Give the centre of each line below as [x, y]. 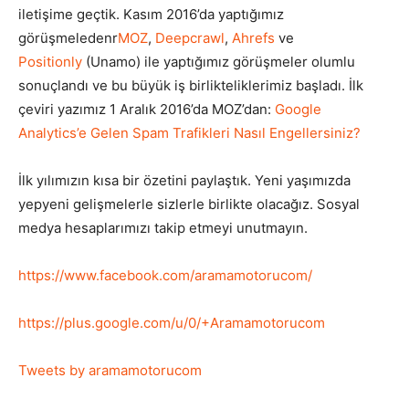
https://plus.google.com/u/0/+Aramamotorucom [172, 323]
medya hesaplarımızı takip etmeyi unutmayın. [163, 228]
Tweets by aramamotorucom [110, 371]
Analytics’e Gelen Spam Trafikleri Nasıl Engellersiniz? [189, 133]
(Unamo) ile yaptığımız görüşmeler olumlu [219, 62]
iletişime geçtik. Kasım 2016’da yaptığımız [151, 15]
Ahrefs [253, 38]
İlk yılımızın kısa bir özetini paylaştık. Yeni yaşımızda [184, 181]
